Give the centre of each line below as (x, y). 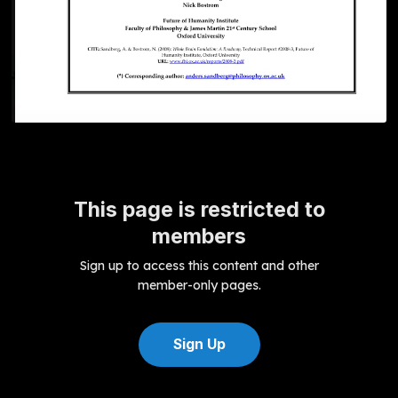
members (199, 236)
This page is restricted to (199, 210)
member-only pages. (199, 285)
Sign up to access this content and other (199, 265)
